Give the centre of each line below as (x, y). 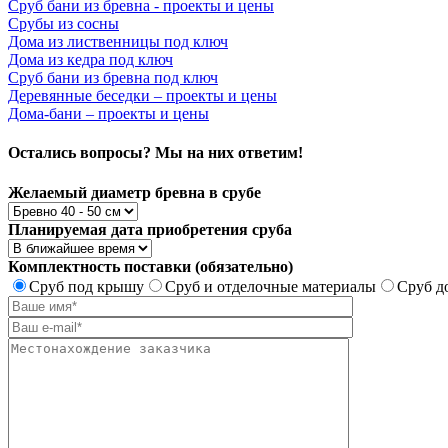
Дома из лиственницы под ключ (118, 42)
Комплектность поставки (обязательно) (150, 266)
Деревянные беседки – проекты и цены (142, 96)
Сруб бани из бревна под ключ (113, 78)
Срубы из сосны (63, 24)
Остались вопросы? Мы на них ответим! (155, 153)
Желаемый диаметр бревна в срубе (134, 192)
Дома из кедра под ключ (90, 60)
